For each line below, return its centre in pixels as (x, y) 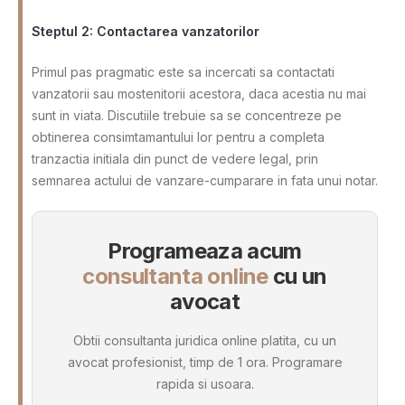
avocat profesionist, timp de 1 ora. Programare (205, 363)
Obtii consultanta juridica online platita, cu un (205, 341)
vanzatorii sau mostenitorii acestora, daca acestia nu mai (199, 93)
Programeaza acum (205, 250)
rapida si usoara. (205, 384)
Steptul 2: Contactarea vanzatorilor (146, 31)
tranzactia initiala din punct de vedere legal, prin (175, 158)
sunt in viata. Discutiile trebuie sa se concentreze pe (187, 115)
